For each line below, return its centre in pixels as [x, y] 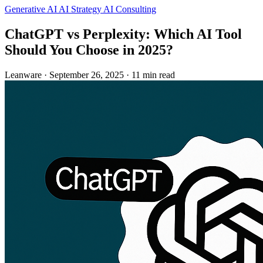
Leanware [23, 75]
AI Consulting [130, 9]
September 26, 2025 [87, 75]
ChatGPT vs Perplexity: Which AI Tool [123, 34]
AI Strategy [81, 9]
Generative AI [32, 9]
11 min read [153, 75]
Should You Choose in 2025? [89, 50]
